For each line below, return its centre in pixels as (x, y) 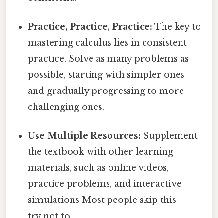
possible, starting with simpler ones (106, 75)
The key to (177, 27)
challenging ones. (66, 107)
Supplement (169, 136)
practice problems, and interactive (105, 184)
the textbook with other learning (101, 152)
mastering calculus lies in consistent (108, 43)
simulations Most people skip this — (108, 200)
